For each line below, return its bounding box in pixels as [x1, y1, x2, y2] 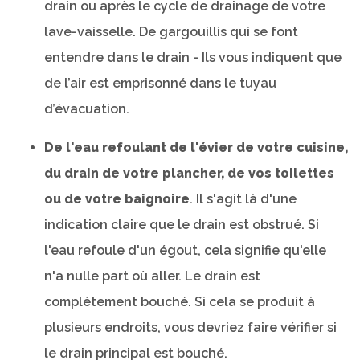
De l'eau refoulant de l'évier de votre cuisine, [44, 140, 348, 155]
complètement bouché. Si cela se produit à [44, 294, 315, 309]
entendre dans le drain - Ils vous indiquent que [44, 50, 342, 65]
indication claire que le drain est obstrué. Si [44, 217, 319, 232]
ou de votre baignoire [44, 191, 190, 207]
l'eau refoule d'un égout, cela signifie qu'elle [44, 243, 326, 258]
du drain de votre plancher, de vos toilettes [44, 166, 334, 181]
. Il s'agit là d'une [190, 191, 297, 207]
